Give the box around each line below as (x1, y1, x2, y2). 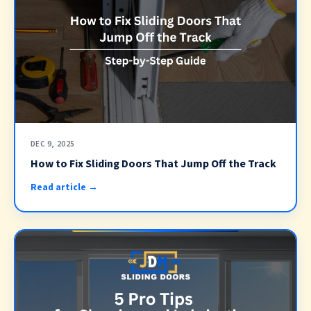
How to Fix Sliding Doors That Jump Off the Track (30, 155, 276, 171)
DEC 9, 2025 (30, 138, 75, 151)
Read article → (30, 180, 98, 194)
